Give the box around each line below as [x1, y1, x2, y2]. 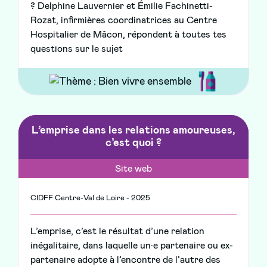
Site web [115, 164, 152, 174]
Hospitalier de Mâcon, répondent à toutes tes [30, 30, 226, 40]
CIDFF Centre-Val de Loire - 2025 [30, 194, 150, 203]
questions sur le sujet [30, 44, 123, 54]
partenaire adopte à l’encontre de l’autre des [30, 255, 221, 265]
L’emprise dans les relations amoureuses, [32, 125, 235, 136]
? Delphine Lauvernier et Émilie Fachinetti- [30, 1, 213, 11]
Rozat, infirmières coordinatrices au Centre [30, 15, 217, 26]
